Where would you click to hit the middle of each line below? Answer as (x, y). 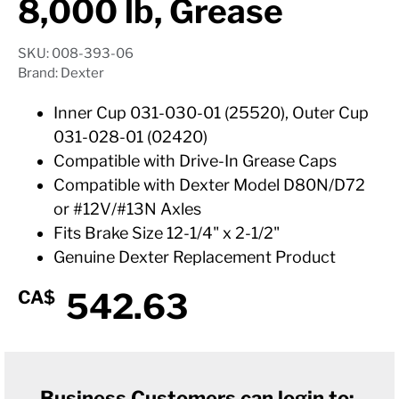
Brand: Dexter (61, 73)
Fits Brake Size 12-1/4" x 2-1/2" (167, 233)
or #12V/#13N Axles (127, 209)
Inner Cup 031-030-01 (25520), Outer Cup (211, 113)
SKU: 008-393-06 (76, 53)
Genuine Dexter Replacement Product (195, 257)
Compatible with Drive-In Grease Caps (195, 161)
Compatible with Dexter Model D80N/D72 (209, 185)
